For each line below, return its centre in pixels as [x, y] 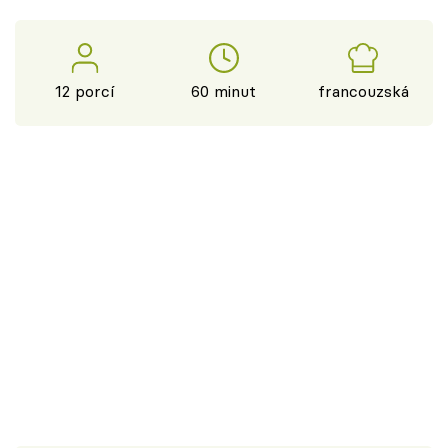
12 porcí [84, 91]
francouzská [363, 91]
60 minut [224, 91]
